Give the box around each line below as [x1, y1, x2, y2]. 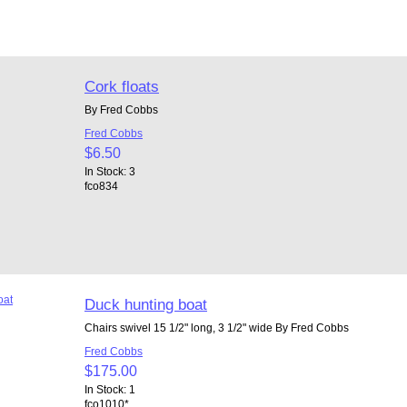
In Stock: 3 [84, 164, 135, 177]
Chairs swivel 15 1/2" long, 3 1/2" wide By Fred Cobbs [84, 321, 354, 333]
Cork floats [84, 76, 159, 95]
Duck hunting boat [84, 294, 207, 313]
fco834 [84, 179, 118, 192]
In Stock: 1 [84, 382, 135, 395]
